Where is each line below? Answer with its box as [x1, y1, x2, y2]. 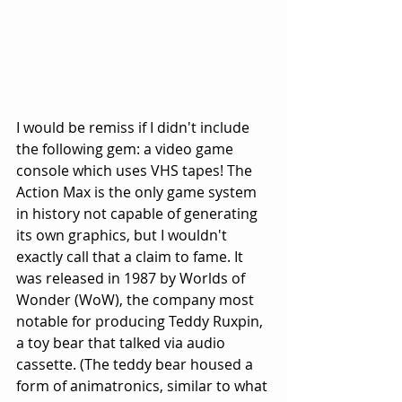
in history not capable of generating [16, 203, 261, 223]
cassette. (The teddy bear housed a [16, 354, 257, 374]
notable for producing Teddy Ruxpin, [16, 310, 267, 331]
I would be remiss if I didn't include [16, 117, 253, 137]
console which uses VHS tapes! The [16, 160, 256, 180]
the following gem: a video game [16, 138, 237, 159]
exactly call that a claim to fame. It [16, 246, 247, 267]
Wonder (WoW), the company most [16, 289, 258, 310]
